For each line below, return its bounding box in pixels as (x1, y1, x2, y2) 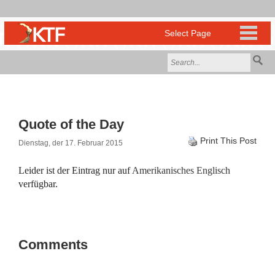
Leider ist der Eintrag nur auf (18, 165, 132, 176)
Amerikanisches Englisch (132, 165, 230, 176)
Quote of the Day (18, 117, 124, 132)
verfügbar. (18, 179, 58, 189)
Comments (18, 237, 88, 252)
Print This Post (200, 136, 257, 145)
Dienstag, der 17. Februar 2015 (18, 139, 123, 147)
